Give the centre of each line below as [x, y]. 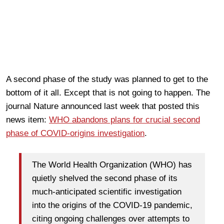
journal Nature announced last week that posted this [103, 106]
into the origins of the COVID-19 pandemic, [112, 205]
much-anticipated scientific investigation [107, 192]
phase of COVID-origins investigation [75, 133]
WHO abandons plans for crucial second [124, 119]
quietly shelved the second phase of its [105, 178]
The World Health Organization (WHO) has [112, 165]
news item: [27, 119]
